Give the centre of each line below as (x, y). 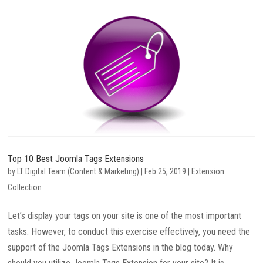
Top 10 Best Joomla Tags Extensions (76, 159)
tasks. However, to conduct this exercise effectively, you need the (129, 231)
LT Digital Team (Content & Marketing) (78, 171)
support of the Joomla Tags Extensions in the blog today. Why (121, 247)
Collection (25, 187)
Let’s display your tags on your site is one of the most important (125, 215)
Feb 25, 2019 (166, 171)
